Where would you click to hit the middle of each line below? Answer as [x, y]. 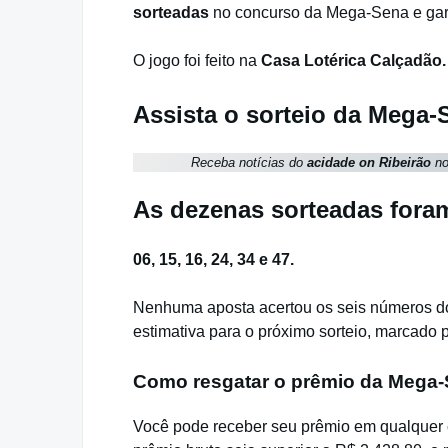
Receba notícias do [248, 163]
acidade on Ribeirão [370, 163]
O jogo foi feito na [197, 61]
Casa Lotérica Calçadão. [353, 61]
